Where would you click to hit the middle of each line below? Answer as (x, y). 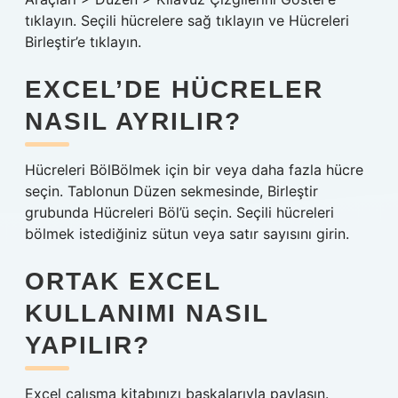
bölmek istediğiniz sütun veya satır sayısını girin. (187, 234)
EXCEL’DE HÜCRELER (174, 89)
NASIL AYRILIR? (133, 121)
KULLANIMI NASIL (147, 313)
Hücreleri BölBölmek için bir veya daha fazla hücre (194, 170)
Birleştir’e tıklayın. (83, 42)
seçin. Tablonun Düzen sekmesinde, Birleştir (171, 191)
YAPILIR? (88, 345)
